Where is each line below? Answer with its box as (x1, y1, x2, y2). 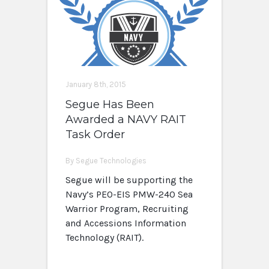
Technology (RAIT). (65, 232, 144, 244)
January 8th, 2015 (65, 80, 126, 89)
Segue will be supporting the (65, 174, 193, 186)
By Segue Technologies (65, 156, 147, 166)
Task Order (65, 128, 125, 142)
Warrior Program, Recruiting (65, 203, 189, 215)
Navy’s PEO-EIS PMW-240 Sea (65, 189, 193, 201)
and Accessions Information (65, 217, 186, 229)
